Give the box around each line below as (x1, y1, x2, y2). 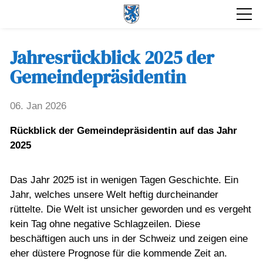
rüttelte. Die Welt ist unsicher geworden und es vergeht (10, 204, 251, 215)
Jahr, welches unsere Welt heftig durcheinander (10, 189, 218, 201)
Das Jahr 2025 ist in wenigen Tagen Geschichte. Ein (10, 174, 238, 186)
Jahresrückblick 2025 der (10, 45, 214, 70)
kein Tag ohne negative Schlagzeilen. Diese (10, 218, 200, 230)
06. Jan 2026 (10, 100, 66, 112)
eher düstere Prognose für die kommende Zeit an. (10, 248, 227, 259)
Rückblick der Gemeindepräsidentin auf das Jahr (10, 125, 237, 137)
